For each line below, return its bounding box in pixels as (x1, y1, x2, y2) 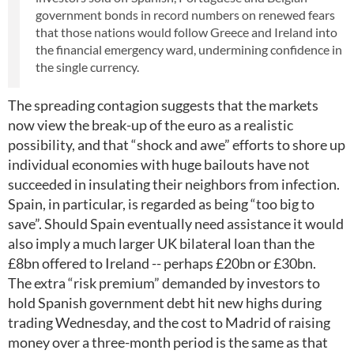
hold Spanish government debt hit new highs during (8, 294, 322, 311)
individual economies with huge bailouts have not (8, 156, 310, 173)
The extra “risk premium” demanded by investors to (8, 274, 320, 292)
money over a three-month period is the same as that (8, 333, 328, 351)
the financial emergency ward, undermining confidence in (36, 42, 342, 57)
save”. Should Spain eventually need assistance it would (8, 215, 344, 232)
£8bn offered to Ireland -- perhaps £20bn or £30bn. (8, 254, 316, 272)
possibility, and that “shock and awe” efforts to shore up (8, 136, 345, 153)
